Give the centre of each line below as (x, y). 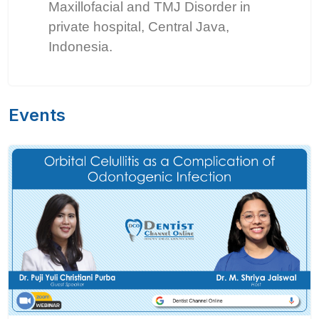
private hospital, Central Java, (139, 27)
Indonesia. (82, 47)
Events (37, 115)
